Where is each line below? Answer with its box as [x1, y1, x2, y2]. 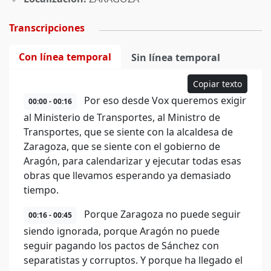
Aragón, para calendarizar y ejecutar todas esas [24, 154, 241, 168]
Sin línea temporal [131, 51, 220, 64]
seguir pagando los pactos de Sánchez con [24, 239, 219, 252]
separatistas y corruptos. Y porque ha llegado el [24, 253, 243, 267]
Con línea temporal [19, 50, 111, 64]
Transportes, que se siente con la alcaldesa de [24, 125, 233, 139]
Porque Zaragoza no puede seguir [82, 207, 241, 221]
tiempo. [24, 183, 59, 197]
